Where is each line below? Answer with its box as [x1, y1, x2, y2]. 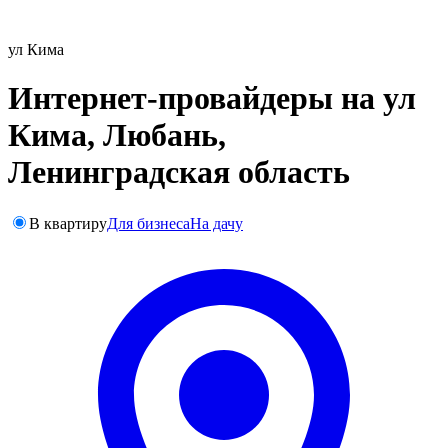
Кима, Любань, [8, 117, 226, 154]
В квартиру [29, 214, 107, 232]
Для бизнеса [107, 214, 190, 232]
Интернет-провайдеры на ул [8, 80, 416, 117]
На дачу [190, 214, 243, 232]
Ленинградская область [8, 154, 350, 191]
